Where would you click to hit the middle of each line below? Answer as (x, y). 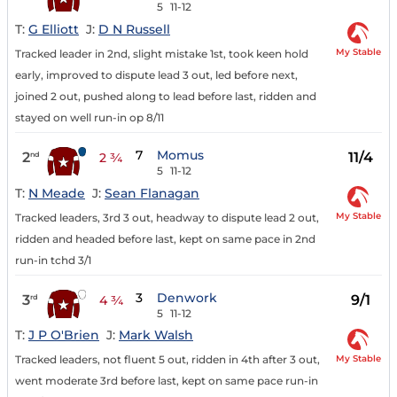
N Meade (57, 193)
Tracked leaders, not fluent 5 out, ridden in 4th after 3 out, (167, 360)
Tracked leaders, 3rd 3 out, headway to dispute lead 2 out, (167, 217)
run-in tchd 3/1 (53, 260)
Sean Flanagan (152, 193)
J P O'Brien (64, 335)
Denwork (187, 297)
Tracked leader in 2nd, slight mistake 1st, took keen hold (162, 53)
